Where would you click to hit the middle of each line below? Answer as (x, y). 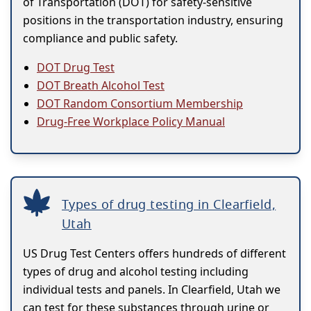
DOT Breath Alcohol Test (101, 86)
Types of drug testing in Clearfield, (169, 204)
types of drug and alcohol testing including (136, 272)
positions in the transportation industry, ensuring (153, 20)
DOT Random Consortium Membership (140, 104)
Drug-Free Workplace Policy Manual (131, 122)
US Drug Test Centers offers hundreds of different (154, 254)
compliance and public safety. (100, 39)
